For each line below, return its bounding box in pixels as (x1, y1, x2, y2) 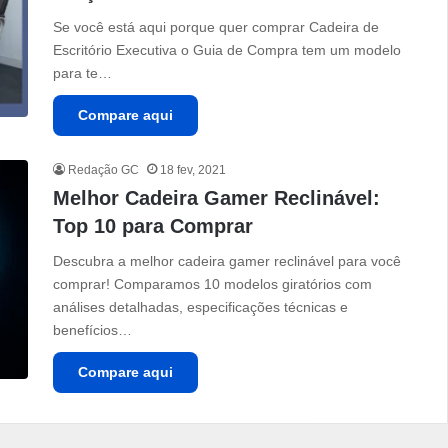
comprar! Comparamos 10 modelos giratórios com (53, 276, 373, 293)
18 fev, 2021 (160, 163, 227, 178)
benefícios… (53, 322, 133, 339)
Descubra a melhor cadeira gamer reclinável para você (53, 253, 402, 270)
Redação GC (68, 163, 140, 178)
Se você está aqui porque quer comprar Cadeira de (53, 19, 380, 36)
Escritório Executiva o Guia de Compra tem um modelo (53, 42, 402, 59)
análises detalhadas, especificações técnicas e (53, 299, 349, 316)
